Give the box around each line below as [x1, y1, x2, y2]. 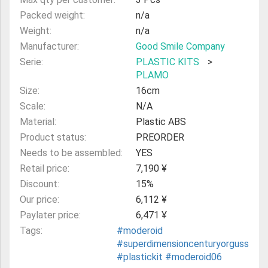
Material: [20, 116, 56, 128]
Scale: [20, 100, 45, 112]
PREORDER [135, 132, 184, 144]
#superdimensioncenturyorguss [117, 238, 249, 250]
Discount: [20, 178, 59, 190]
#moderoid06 [165, 251, 222, 263]
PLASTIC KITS [135, 56, 199, 68]
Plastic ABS [135, 116, 186, 128]
